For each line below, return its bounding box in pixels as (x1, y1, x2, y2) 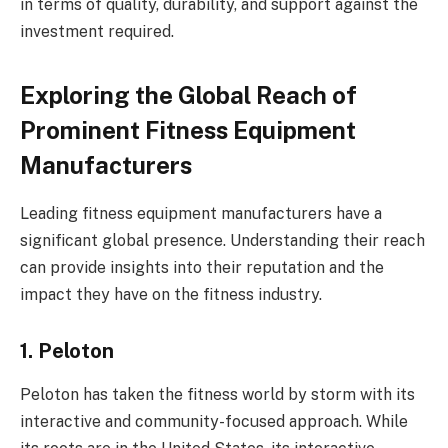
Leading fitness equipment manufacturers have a (20, 204, 382, 224)
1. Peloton (20, 339, 114, 364)
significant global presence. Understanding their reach (20, 231, 425, 251)
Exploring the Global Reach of (20, 80, 357, 109)
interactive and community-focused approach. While (20, 412, 408, 432)
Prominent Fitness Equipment (20, 115, 356, 144)
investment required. (20, 22, 174, 42)
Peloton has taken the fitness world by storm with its (20, 385, 415, 405)
